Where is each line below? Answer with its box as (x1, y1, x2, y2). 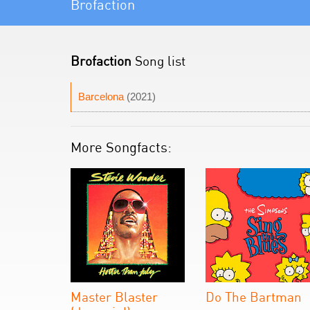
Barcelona (78, 91, 124, 102)
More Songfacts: (71, 138, 172, 156)
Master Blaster (71, 289, 158, 304)
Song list (131, 53, 185, 69)
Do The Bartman (206, 289, 302, 304)
